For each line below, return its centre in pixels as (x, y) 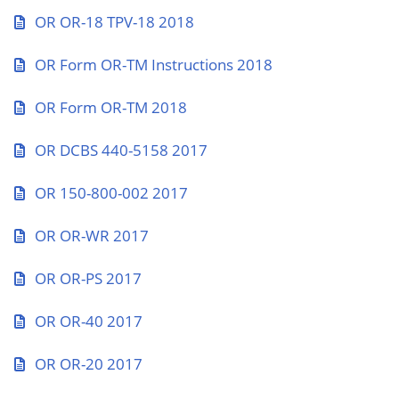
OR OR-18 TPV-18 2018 (114, 22)
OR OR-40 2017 (89, 321)
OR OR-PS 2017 (88, 278)
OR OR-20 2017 (89, 364)
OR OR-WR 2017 (92, 236)
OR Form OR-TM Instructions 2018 (154, 65)
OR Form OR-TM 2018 (111, 107)
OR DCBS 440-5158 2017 (121, 150)
